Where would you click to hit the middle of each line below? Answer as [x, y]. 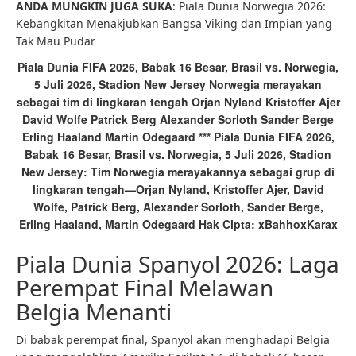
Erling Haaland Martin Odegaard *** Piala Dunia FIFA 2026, [178, 137]
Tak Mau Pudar [56, 41]
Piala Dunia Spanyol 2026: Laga [178, 264]
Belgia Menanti [94, 311]
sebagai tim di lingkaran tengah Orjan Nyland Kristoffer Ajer [178, 102]
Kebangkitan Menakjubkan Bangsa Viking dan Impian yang [174, 23]
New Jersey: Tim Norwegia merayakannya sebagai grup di [178, 172]
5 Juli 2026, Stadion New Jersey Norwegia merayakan [178, 84]
